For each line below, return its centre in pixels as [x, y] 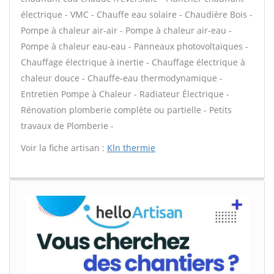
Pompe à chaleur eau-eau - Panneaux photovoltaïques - [135, 46]
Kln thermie [131, 148]
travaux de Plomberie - [67, 126]
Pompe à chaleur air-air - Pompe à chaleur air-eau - [126, 30]
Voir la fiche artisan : [64, 148]
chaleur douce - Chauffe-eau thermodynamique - [122, 78]
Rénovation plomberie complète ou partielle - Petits [126, 110]
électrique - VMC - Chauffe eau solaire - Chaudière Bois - [137, 14]
